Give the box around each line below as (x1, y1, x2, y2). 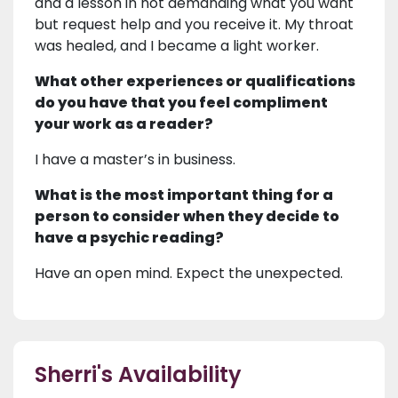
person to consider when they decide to (35, 206, 339, 227)
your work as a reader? (35, 114, 213, 135)
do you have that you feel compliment (35, 92, 328, 114)
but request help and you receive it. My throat (35, 14, 354, 36)
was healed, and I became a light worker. (35, 36, 319, 57)
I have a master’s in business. (35, 149, 235, 171)
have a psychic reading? (35, 227, 224, 249)
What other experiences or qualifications (35, 71, 355, 92)
